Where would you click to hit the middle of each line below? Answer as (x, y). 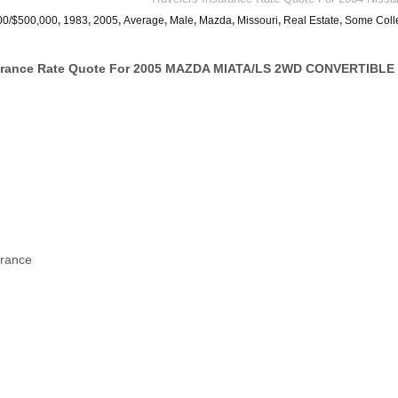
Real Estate (311, 20)
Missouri (258, 20)
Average (144, 20)
